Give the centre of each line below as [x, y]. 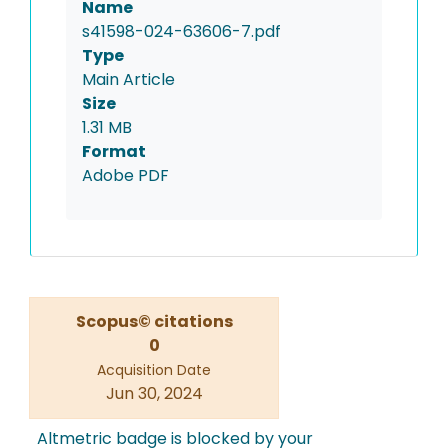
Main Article [128, 80]
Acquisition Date [154, 370]
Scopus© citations [154, 322]
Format [114, 152]
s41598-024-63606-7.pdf [181, 32]
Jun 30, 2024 [154, 394]
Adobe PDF [125, 176]
